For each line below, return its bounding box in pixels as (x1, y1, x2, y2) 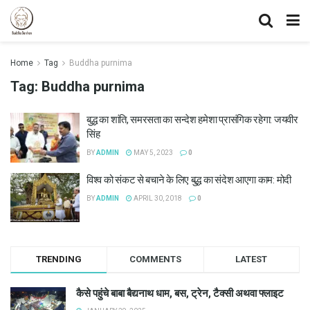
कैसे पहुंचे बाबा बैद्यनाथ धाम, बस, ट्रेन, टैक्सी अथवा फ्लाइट (76, 287, 284, 300)
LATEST (235, 254, 268, 264)
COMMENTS (129, 254, 181, 264)
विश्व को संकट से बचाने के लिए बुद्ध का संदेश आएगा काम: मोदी (86, 173, 291, 186)
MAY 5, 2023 (132, 149, 173, 156)
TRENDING (36, 254, 82, 264)
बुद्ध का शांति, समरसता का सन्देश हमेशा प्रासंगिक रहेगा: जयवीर (86, 113, 298, 126)
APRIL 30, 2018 (132, 194, 182, 202)
